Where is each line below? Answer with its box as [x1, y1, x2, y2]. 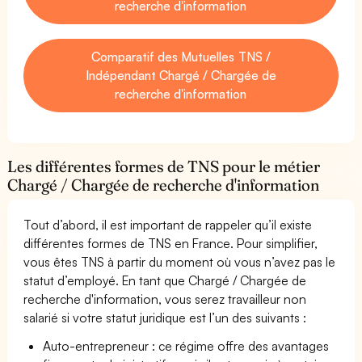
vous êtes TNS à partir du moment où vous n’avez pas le [23, 253, 336, 270]
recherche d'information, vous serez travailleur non [23, 290, 307, 307]
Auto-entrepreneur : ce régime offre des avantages [43, 337, 330, 354]
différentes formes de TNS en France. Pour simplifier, [23, 234, 318, 251]
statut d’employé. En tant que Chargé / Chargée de [23, 271, 307, 288]
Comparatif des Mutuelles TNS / [91, 48, 271, 65]
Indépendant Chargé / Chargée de [85, 66, 277, 83]
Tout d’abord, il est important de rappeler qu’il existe [23, 216, 313, 233]
